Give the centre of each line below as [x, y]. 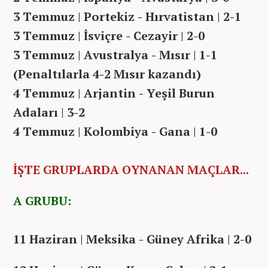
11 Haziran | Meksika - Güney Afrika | [123, 239]
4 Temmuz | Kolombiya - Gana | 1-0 [115, 131]
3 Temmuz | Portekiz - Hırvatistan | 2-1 [127, 16]
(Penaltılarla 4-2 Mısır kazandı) [107, 74]
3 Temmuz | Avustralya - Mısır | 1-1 [115, 54]
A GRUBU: [42, 200]
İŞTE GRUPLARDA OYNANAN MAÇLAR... [131, 169]
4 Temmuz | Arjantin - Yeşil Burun [114, 93]
